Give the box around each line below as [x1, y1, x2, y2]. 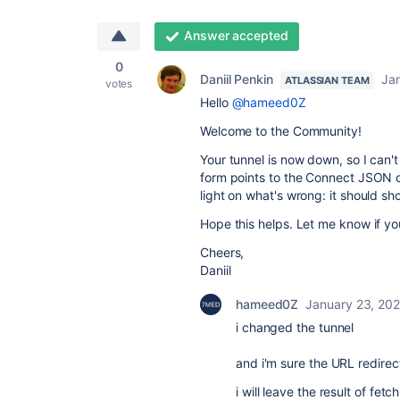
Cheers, [200, 245, 245, 261]
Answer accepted [183, 28, 288, 44]
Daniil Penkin [200, 71, 273, 87]
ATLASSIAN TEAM [284, 74, 370, 87]
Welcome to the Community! [200, 123, 362, 139]
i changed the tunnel [236, 320, 358, 336]
